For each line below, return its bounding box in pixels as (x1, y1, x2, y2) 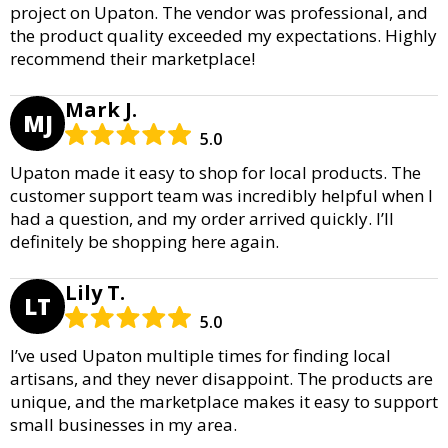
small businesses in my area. (10, 412, 237, 436)
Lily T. (65, 278, 125, 306)
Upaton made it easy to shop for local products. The (10, 160, 421, 184)
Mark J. (65, 95, 137, 123)
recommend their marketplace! (10, 46, 255, 70)
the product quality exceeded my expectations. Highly (10, 23, 437, 47)
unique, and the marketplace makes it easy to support (10, 389, 438, 413)
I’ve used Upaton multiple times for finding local (10, 343, 391, 367)
